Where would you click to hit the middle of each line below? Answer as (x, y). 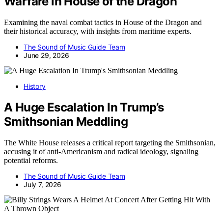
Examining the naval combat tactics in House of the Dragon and (103, 22)
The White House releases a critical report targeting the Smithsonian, (110, 142)
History (35, 86)
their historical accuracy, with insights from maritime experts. (98, 31)
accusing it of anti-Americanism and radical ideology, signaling (101, 151)
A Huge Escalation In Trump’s (84, 107)
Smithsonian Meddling (66, 121)
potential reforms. (31, 160)
